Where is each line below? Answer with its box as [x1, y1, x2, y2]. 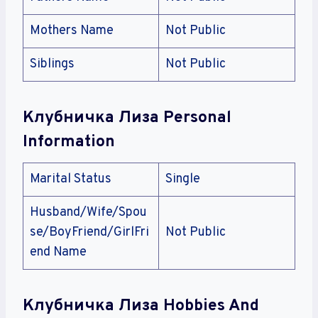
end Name [30, 244, 87, 261]
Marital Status [30, 171, 111, 188]
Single [165, 171, 200, 188]
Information [23, 131, 115, 153]
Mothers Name [30, 23, 114, 40]
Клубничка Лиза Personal [23, 107, 231, 128]
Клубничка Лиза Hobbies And [23, 295, 259, 317]
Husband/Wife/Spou [30, 204, 147, 221]
